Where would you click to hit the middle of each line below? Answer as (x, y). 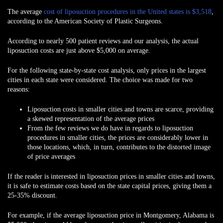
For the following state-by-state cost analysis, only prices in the (98, 70)
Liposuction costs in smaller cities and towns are (96, 109)
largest (197, 70)
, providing (198, 109)
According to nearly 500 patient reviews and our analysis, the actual (103, 41)
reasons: (19, 89)
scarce (174, 109)
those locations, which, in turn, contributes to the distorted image (119, 147)
